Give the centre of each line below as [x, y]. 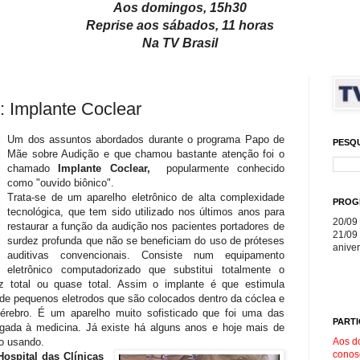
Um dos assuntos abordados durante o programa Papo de [146, 140]
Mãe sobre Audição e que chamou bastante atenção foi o [146, 154]
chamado [33, 169]
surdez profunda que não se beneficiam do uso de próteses [146, 241]
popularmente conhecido [225, 169]
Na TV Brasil [180, 43]
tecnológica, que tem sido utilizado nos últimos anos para [146, 212]
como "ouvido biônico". [61, 183]
